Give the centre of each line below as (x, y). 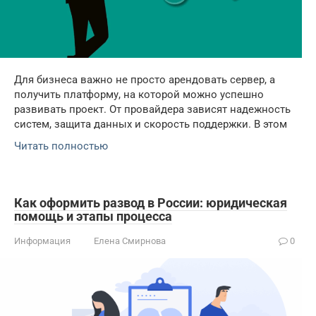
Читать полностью (61, 146)
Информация (42, 241)
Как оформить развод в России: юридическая (151, 203)
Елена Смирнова (130, 241)
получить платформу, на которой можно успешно (139, 95)
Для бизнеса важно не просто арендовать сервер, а (145, 80)
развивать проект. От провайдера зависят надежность (152, 110)
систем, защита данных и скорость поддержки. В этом (151, 124)
